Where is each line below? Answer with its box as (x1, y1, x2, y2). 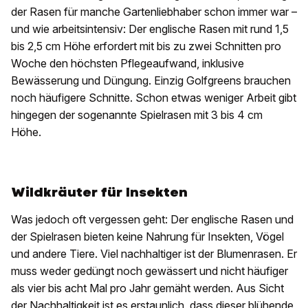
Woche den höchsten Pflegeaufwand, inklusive (11, 56, 244, 71)
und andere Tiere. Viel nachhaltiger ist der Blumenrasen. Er (11, 247, 297, 261)
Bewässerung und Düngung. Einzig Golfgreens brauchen (11, 74, 291, 88)
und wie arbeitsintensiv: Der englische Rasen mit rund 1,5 (11, 22, 289, 36)
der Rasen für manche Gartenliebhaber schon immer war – (11, 5, 297, 19)
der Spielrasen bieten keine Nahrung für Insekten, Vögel (11, 230, 284, 244)
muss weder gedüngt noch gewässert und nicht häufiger (11, 264, 288, 278)
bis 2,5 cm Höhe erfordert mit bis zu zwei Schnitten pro (11, 39, 281, 54)
